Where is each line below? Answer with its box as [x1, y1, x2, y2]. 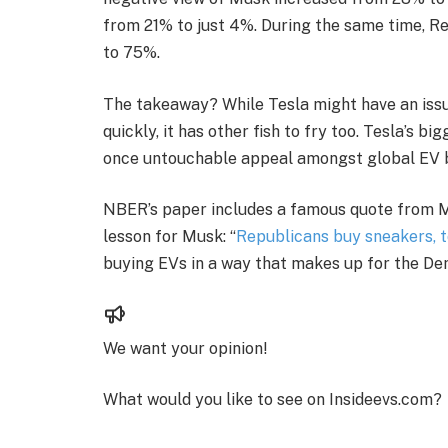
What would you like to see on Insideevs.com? [103, 390, 442, 410]
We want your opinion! [103, 338, 268, 358]
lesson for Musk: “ [103, 227, 236, 247]
